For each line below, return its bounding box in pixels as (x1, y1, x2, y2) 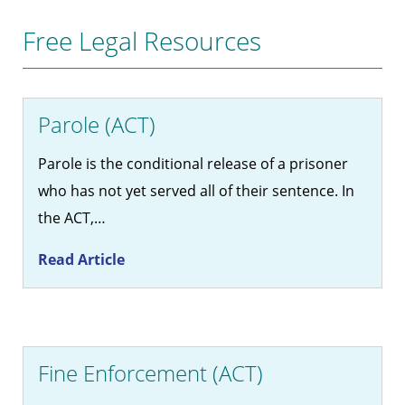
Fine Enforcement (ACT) (38, 358, 263, 389)
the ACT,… (38, 208, 106, 229)
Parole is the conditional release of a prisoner (38, 154, 348, 174)
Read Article (38, 250, 125, 270)
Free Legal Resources (23, 24, 261, 59)
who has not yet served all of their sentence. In (38, 181, 354, 202)
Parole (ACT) (38, 109, 155, 140)
